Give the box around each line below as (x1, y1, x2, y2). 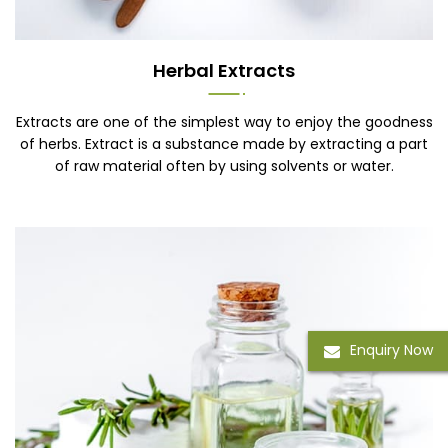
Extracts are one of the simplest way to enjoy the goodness (15, 112, 433, 133)
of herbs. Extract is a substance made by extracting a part (20, 134, 428, 155)
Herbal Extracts (153, 58, 295, 84)
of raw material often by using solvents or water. (54, 156, 394, 177)
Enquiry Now (350, 340, 433, 361)
